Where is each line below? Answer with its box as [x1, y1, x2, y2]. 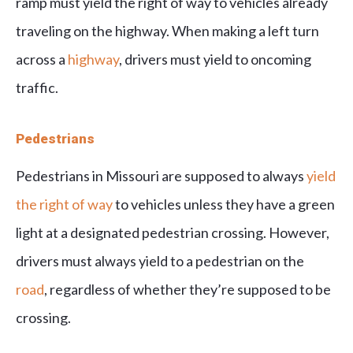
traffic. [16, 79, 58, 97]
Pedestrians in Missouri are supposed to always [16, 167, 307, 185]
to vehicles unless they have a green [113, 195, 335, 214]
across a [16, 50, 68, 69]
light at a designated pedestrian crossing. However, [16, 224, 329, 242]
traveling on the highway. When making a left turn [16, 22, 319, 40]
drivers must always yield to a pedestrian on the [16, 252, 304, 270]
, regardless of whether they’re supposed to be [44, 281, 331, 299]
